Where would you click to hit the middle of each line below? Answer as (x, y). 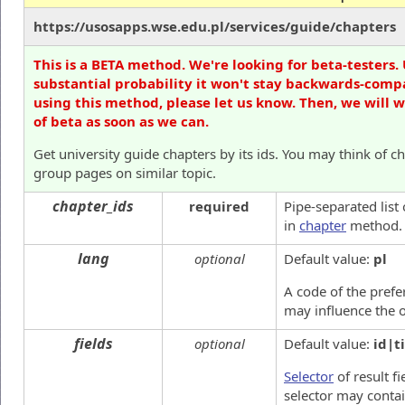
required (219, 206)
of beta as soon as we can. (121, 121)
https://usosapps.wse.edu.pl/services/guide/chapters (215, 26)
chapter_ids (93, 206)
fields (93, 344)
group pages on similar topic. (125, 173)
